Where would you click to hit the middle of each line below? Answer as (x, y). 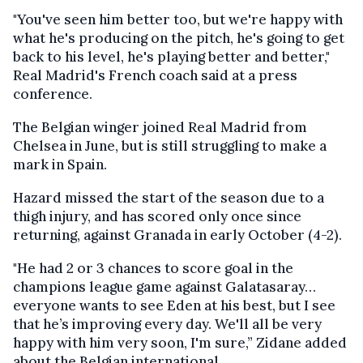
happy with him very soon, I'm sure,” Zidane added (180, 342)
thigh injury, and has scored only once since (157, 216)
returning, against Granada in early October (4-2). (177, 235)
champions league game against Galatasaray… (164, 286)
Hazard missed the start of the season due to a (169, 197)
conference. (53, 94)
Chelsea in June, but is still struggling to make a (170, 145)
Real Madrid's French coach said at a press (155, 75)
